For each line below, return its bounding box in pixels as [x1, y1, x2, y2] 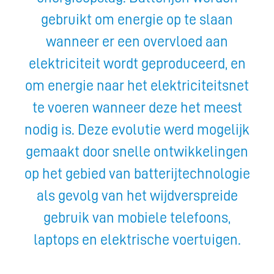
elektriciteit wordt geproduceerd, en [28, 56, 246, 72]
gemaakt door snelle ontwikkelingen [26, 144, 248, 160]
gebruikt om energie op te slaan [41, 12, 233, 28]
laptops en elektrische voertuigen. [33, 232, 241, 248]
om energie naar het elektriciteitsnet [25, 78, 249, 94]
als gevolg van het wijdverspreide [36, 188, 238, 204]
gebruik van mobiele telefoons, [43, 210, 231, 226]
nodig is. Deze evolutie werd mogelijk [24, 122, 250, 138]
